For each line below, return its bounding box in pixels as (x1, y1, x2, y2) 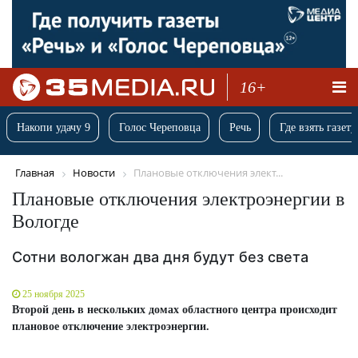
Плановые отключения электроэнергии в (12, 188, 344, 209)
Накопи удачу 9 (17, 121, 90, 134)
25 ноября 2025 (22, 288, 85, 300)
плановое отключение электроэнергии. (12, 320, 209, 332)
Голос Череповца (119, 121, 201, 134)
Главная (15, 165, 54, 181)
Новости (73, 165, 115, 181)
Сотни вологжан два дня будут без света (12, 248, 308, 265)
